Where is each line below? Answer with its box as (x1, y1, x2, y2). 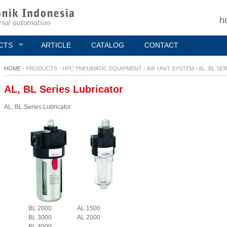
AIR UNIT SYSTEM (146, 65, 194, 72)
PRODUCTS (26, 65, 57, 72)
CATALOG (91, 41, 124, 50)
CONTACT (144, 41, 178, 50)
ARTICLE (41, 41, 71, 50)
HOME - (4, 65, 26, 72)
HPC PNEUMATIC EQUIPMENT (62, 65, 142, 72)
